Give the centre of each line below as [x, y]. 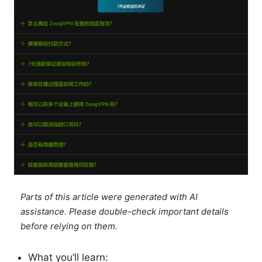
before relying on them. [69, 227]
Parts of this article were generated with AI [109, 197]
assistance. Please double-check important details [125, 212]
